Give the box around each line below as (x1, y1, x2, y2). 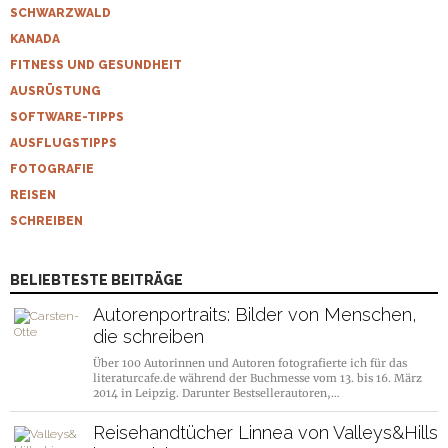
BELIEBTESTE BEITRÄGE (10, 272, 183, 289)
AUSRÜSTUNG (10, 84, 101, 99)
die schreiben (93, 326, 204, 348)
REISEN (10, 188, 56, 203)
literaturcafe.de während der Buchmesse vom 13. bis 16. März (93, 371, 422, 386)
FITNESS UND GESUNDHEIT (10, 58, 182, 73)
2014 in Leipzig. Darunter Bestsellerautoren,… (93, 386, 340, 401)
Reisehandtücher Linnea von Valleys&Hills (93, 422, 438, 444)
